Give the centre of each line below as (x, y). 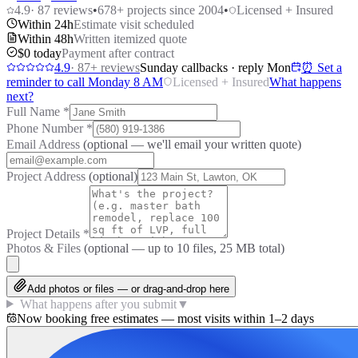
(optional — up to (130, 248)
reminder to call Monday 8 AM (85, 82)
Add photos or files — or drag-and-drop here (128, 288)
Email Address (45, 144)
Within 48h (46, 38)
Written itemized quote (130, 38)
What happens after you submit (98, 304)
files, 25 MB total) (237, 248)
